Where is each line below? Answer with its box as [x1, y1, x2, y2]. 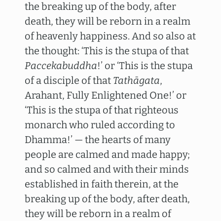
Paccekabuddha [25, 60, 97, 72]
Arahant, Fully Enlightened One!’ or [25, 89, 186, 101]
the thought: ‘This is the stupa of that [25, 45, 189, 57]
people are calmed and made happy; [25, 148, 190, 160]
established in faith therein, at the [25, 178, 179, 190]
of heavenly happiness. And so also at [25, 30, 196, 42]
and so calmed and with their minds [25, 163, 189, 175]
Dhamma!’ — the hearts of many [25, 134, 171, 146]
